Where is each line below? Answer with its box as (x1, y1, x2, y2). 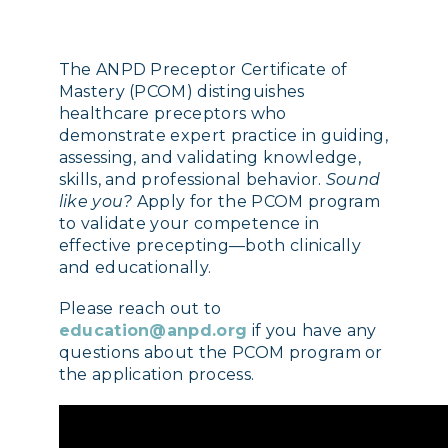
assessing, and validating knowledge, (58, 148, 362, 167)
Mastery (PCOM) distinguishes (58, 82, 305, 101)
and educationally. (58, 258, 212, 277)
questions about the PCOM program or (58, 343, 383, 363)
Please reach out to (58, 299, 222, 319)
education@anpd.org (58, 321, 248, 341)
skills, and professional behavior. (58, 170, 326, 189)
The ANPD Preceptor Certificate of (58, 60, 348, 79)
